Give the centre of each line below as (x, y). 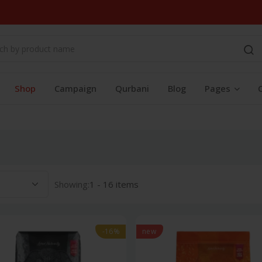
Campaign (75, 88)
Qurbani (132, 88)
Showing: (72, 184)
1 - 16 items (114, 184)
